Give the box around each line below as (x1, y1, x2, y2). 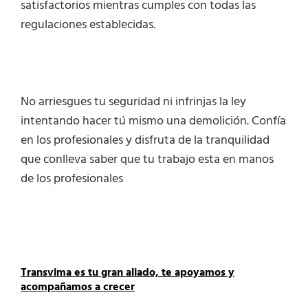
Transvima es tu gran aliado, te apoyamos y (21, 264, 234, 283)
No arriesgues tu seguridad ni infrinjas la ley (21, 92, 246, 113)
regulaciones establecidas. (21, 15, 155, 36)
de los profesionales (21, 169, 123, 190)
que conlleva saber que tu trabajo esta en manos (21, 150, 274, 170)
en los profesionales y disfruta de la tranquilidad (21, 131, 269, 151)
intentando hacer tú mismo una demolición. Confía (21, 111, 286, 132)
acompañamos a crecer (21, 278, 135, 297)
